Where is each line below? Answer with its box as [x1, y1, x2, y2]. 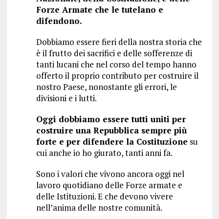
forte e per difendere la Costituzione [36, 136, 188, 148]
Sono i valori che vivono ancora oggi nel [36, 168, 184, 180]
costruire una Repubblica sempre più [36, 125, 187, 136]
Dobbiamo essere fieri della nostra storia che [36, 36, 202, 48]
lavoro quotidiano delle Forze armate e [36, 179, 182, 191]
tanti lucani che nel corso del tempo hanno [36, 59, 197, 70]
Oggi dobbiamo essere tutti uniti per [36, 113, 186, 125]
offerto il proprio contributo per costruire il [36, 70, 198, 82]
